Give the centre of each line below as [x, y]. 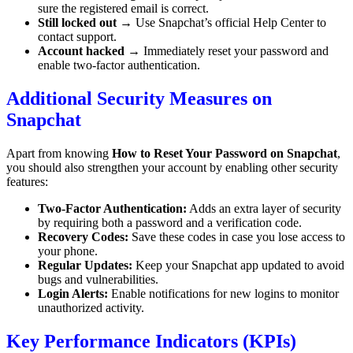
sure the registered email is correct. [123, 9]
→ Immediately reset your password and [227, 51]
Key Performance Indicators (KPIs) [151, 341]
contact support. [77, 37]
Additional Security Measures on [139, 99]
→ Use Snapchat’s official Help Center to [221, 23]
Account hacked [81, 51]
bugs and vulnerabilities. [98, 279]
